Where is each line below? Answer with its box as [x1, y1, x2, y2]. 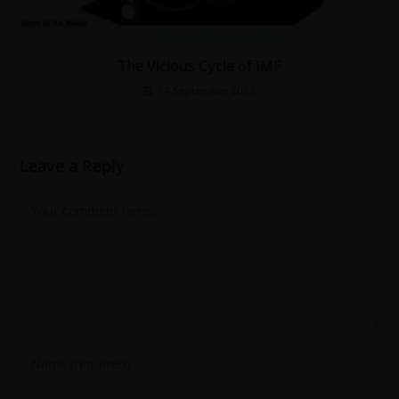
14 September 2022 [158, 82, 256, 98]
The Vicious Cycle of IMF [118, 55, 281, 76]
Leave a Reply [20, 154, 126, 176]
